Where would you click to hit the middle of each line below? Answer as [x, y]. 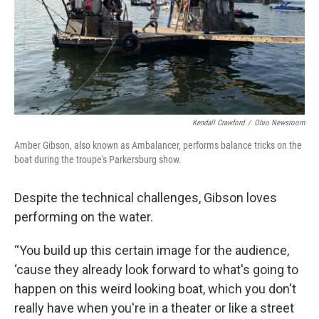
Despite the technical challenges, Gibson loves [146, 198]
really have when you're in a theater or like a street [154, 308]
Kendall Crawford [218, 123]
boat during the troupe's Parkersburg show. [98, 160]
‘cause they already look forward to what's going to [156, 270]
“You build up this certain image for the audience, [152, 251]
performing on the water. [84, 217]
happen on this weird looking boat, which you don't [155, 289]
